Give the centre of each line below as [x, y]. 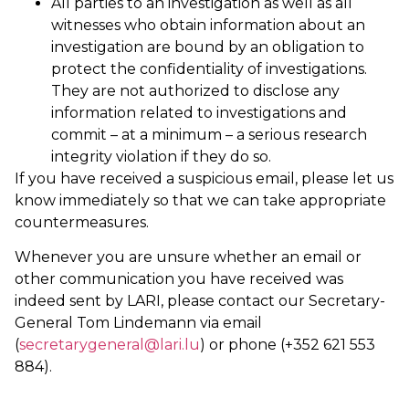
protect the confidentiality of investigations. [209, 68]
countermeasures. [82, 222]
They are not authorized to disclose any [195, 90]
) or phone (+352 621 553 [288, 345]
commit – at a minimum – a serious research [209, 134]
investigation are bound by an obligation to [208, 47]
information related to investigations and [199, 112]
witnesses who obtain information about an [208, 25]
